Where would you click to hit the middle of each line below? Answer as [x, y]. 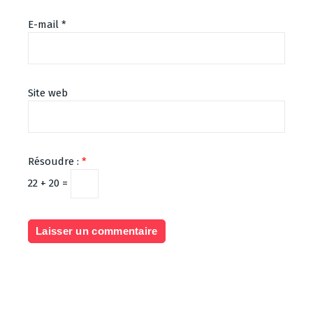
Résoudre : [55, 161]
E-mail [45, 24]
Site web [48, 93]
